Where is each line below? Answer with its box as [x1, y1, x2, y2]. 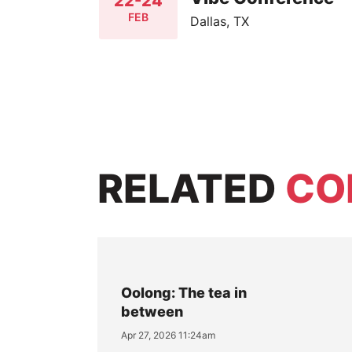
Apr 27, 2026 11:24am [120, 328, 215, 341]
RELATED [97, 165, 285, 212]
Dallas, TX [190, 13, 250, 29]
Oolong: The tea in [120, 284, 247, 301]
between [120, 302, 183, 320]
